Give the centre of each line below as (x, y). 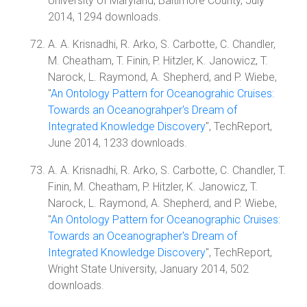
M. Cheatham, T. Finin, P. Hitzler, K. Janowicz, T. (158, 61)
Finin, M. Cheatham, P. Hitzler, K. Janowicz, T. (153, 187)
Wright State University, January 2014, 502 (148, 269)
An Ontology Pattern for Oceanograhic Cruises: (162, 94)
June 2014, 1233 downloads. (118, 143)
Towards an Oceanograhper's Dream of (143, 110)
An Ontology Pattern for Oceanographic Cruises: (165, 220)
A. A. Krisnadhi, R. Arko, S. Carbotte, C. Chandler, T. (167, 170)
